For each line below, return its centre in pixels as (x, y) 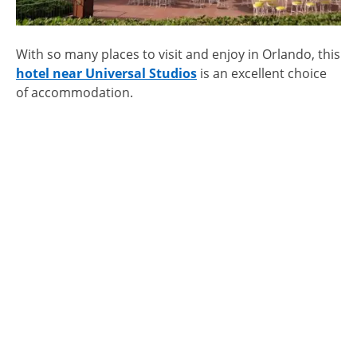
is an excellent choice (262, 74)
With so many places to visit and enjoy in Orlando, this (178, 55)
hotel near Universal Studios (106, 74)
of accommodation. (75, 93)
